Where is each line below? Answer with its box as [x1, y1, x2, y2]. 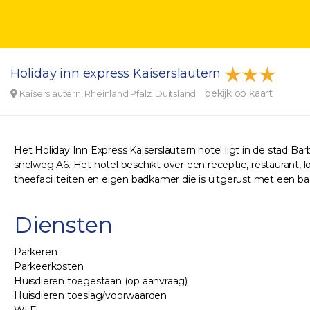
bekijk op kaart [205, 87, 273, 100]
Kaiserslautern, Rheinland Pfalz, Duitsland [17, 88, 199, 99]
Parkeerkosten [14, 260, 84, 273]
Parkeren [14, 246, 57, 258]
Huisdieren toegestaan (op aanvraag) [14, 275, 188, 287]
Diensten [14, 211, 113, 238]
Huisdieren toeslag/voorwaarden [14, 289, 167, 302]
